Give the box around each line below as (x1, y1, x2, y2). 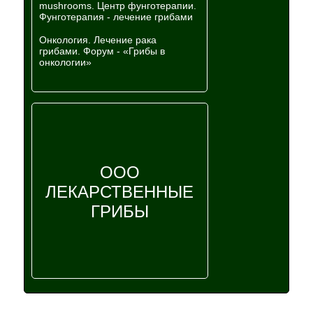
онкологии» (39, 57, 92, 68)
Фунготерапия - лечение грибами (39, 11, 193, 22)
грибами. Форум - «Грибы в (39, 45, 165, 57)
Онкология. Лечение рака (39, 34, 156, 45)
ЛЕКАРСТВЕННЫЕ (45, 182, 194, 201)
